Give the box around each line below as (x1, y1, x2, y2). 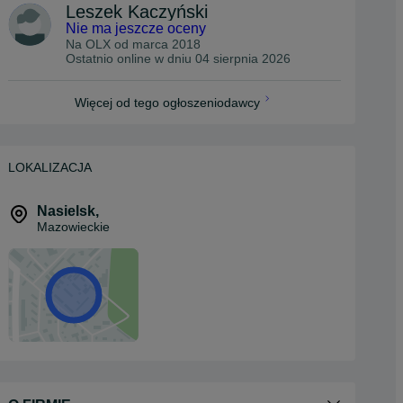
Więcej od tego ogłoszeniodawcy (75, 95, 260, 110)
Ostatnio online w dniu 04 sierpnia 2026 (66, 51, 291, 66)
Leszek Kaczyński (66, 2, 208, 22)
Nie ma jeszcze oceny (66, 21, 206, 36)
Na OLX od (66, 37, 132, 51)
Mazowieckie (37, 219, 110, 234)
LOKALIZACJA (8, 160, 92, 175)
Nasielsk (37, 203, 95, 219)
